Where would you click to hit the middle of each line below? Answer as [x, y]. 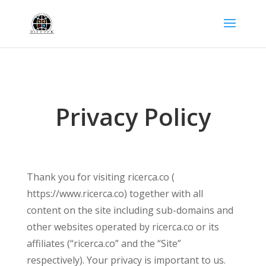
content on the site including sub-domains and [130, 210]
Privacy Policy [133, 117]
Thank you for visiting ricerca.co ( [100, 177]
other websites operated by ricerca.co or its [123, 227]
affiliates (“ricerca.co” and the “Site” [104, 243]
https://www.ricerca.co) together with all [115, 194]
